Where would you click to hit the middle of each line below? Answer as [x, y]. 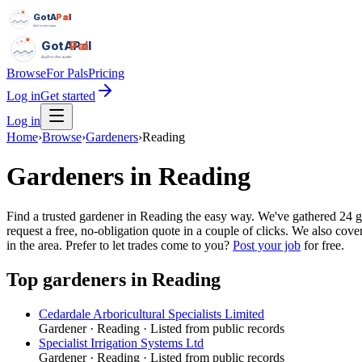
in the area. [34, 245]
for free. [322, 245]
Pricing [106, 73]
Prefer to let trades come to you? [149, 245]
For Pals [67, 73]
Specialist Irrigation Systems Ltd [121, 343]
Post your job [267, 245]
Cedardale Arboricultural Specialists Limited [152, 314]
